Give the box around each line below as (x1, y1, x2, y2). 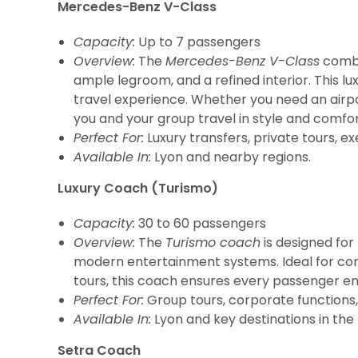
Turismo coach (165, 233, 261, 252)
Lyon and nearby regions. (151, 148, 311, 166)
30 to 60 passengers (135, 214, 266, 233)
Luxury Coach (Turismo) (58, 179, 218, 197)
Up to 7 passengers (135, 33, 261, 51)
